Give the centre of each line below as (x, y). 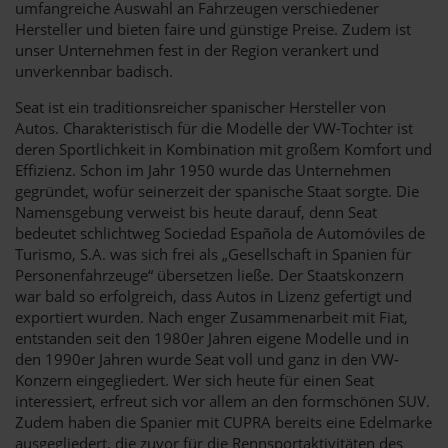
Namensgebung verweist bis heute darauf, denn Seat (196, 211)
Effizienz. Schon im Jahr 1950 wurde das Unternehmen (203, 169)
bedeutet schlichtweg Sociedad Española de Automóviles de (220, 232)
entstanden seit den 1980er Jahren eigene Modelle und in (212, 337)
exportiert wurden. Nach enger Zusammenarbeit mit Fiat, (211, 316)
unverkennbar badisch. (94, 70)
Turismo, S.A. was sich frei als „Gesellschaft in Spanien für (213, 253)
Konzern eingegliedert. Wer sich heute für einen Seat (194, 379)
